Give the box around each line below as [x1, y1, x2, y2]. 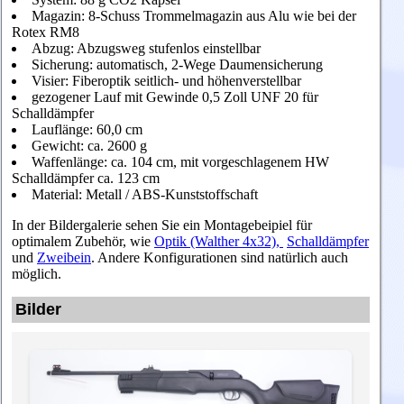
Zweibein [37, 250, 91, 266]
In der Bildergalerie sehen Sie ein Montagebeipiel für [12, 217, 312, 234]
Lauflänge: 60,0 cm [32, 122, 142, 138]
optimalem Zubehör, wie [12, 234, 154, 250]
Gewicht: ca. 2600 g [32, 138, 147, 154]
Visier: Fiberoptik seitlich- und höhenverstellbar [32, 73, 301, 89]
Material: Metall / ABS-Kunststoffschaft [32, 187, 258, 203]
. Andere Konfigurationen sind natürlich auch [91, 250, 348, 266]
